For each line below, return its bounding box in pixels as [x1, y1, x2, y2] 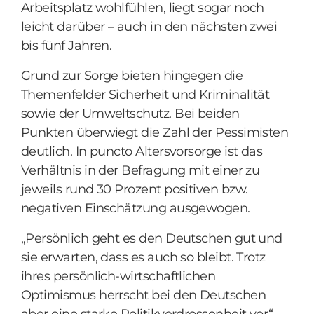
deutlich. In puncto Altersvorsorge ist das [21, 144, 263, 159]
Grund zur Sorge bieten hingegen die [21, 68, 243, 83]
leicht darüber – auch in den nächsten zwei [21, 19, 278, 34]
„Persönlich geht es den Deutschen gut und [21, 231, 282, 246]
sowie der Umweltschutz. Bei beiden [21, 106, 240, 121]
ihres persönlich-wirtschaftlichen [21, 268, 216, 284]
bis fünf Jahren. [21, 38, 112, 53]
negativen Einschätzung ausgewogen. [21, 200, 250, 216]
